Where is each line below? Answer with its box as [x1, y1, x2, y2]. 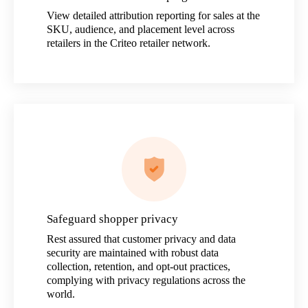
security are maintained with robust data [47, 246, 219, 258]
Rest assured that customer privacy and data [47, 232, 236, 245]
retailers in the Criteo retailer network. [47, 36, 210, 49]
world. [47, 287, 75, 300]
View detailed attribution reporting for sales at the [47, 9, 260, 21]
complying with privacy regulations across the [47, 274, 245, 286]
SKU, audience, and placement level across [47, 23, 234, 35]
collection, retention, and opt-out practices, [47, 260, 230, 272]
